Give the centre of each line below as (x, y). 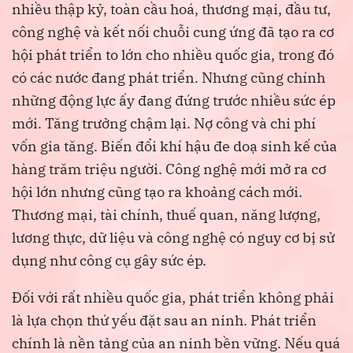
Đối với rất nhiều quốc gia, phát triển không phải (173, 298)
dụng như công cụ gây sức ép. (109, 261)
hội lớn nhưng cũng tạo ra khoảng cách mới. (157, 192)
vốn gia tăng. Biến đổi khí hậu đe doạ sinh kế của (175, 147)
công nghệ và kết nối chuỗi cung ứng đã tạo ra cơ (173, 32)
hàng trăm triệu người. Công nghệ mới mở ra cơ (169, 169)
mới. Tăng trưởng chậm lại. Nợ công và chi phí (164, 124)
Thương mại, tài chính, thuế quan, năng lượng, (166, 215)
